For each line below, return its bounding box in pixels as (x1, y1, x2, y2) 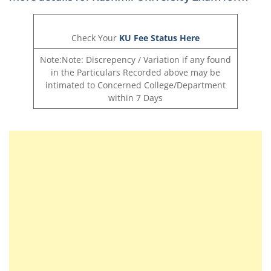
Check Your (71, 32, 117, 44)
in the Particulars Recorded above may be (51, 67, 220, 79)
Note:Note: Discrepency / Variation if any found (40, 54, 231, 66)
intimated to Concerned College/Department (45, 79, 226, 91)
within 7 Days (108, 92, 163, 104)
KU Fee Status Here (117, 32, 200, 44)
